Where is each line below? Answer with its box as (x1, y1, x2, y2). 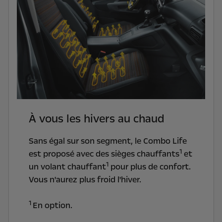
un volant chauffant (28, 161, 106, 173)
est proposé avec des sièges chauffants (28, 148, 179, 160)
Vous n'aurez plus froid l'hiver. (28, 174, 141, 186)
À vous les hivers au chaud (28, 111, 165, 127)
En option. (32, 200, 72, 212)
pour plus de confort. (108, 161, 191, 173)
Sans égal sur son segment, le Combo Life (28, 135, 187, 147)
